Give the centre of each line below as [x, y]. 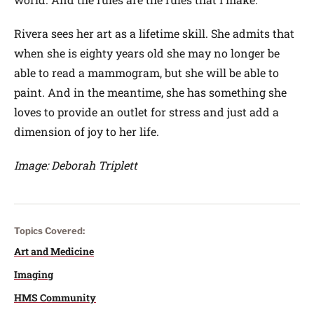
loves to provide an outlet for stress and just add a [146, 111]
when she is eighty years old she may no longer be [147, 53]
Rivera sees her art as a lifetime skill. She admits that [154, 33]
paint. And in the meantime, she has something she [150, 92]
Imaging [34, 274]
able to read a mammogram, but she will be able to [146, 72]
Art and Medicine [54, 251]
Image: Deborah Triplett [76, 165]
